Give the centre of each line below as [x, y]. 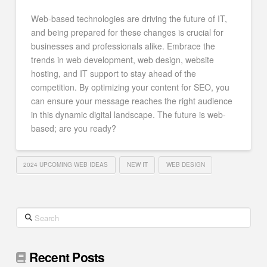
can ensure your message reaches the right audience [131, 100]
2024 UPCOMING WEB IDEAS [66, 165]
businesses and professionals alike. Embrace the [123, 46]
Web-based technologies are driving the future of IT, [129, 18]
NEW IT [137, 165]
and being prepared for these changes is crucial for [127, 32]
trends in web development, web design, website [122, 59]
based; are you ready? [73, 128]
